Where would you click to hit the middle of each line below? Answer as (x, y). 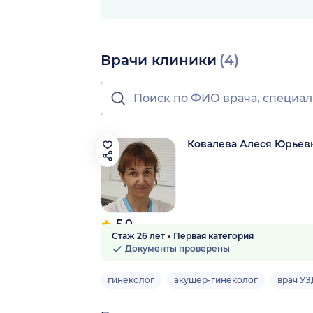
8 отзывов (123, 237)
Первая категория (213, 236)
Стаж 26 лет (138, 236)
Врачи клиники (159, 60)
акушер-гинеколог (216, 280)
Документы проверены (176, 249)
